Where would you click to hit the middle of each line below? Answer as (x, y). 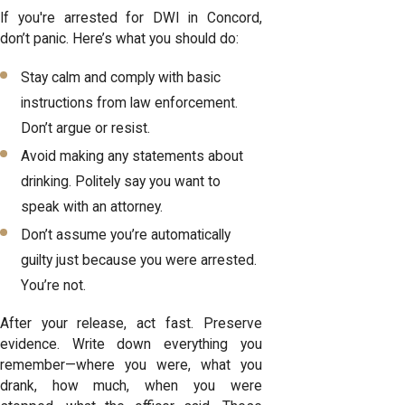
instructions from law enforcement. (130, 103)
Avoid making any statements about (132, 156)
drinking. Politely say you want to (121, 181)
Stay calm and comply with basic (121, 77)
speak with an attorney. (92, 207)
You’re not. (54, 285)
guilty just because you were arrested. (139, 260)
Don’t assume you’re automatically (126, 235)
